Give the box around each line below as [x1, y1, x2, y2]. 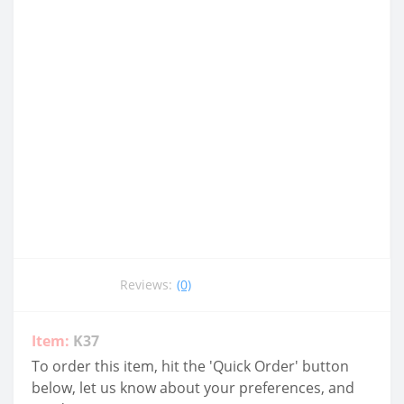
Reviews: [120, 276, 172, 294]
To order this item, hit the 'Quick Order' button [32, 355, 349, 376]
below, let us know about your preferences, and [32, 377, 354, 398]
